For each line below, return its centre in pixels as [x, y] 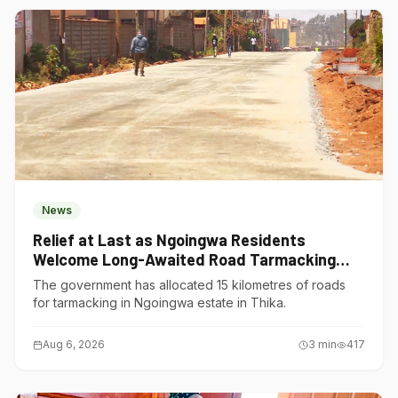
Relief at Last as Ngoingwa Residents [169, 240]
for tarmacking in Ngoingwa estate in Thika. [159, 302]
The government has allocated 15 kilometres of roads [189, 285]
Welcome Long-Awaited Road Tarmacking [184, 259]
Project [60, 279]
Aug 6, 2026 [74, 344]
